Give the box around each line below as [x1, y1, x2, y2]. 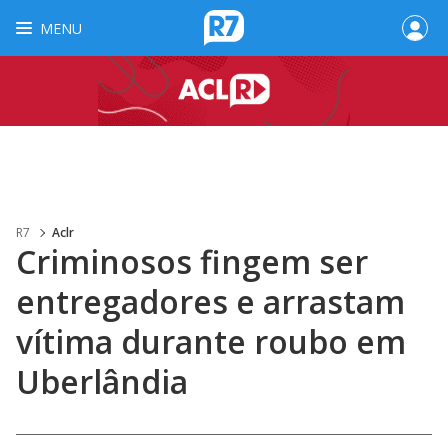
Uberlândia [16, 360, 188, 403]
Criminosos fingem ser [16, 240, 368, 283]
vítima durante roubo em [16, 320, 406, 363]
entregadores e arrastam [16, 280, 405, 323]
